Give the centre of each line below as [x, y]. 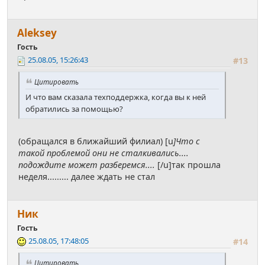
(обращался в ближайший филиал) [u [96, 141]
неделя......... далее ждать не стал [87, 177]
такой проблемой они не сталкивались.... [104, 153]
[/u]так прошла [188, 165]
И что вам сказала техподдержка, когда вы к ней [116, 97]
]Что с [187, 141]
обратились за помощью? [74, 109]
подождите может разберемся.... [87, 165]
